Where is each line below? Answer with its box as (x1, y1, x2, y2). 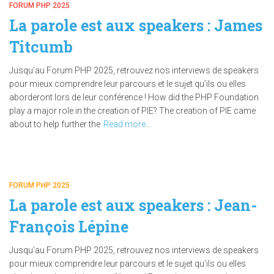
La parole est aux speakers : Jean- (9, 195, 257, 215)
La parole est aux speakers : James (9, 15, 262, 35)
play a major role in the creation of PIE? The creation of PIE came (9, 106, 256, 116)
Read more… (103, 119, 151, 129)
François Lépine (9, 217, 128, 237)
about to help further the (9, 119, 100, 129)
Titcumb (9, 37, 73, 57)
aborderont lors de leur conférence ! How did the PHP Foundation (9, 92, 259, 102)
